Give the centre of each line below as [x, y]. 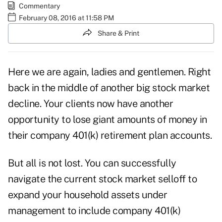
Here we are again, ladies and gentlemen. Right [109, 72]
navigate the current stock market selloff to [102, 179]
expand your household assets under [87, 195]
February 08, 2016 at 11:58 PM [66, 18]
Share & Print [118, 33]
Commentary [39, 6]
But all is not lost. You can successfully [92, 163]
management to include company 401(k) [94, 211]
